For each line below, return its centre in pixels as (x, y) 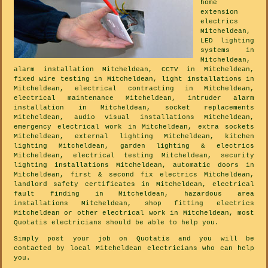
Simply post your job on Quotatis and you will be (134, 238)
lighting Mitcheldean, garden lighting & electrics (134, 146)
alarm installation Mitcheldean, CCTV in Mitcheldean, (134, 69)
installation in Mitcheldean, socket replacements (134, 107)
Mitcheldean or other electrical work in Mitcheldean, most (134, 213)
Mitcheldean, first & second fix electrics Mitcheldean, (134, 174)
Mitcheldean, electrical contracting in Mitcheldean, (134, 88)
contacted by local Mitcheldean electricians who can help (134, 248)
